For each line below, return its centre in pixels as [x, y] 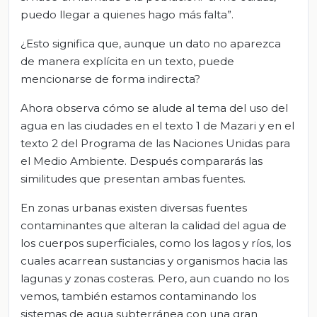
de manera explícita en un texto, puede [127, 61]
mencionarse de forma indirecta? [110, 79]
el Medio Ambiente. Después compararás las [142, 161]
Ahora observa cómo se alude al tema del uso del [154, 108]
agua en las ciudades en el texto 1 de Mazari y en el [157, 125]
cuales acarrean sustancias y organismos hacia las [154, 260]
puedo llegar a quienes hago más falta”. [127, 14]
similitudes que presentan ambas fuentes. [133, 178]
